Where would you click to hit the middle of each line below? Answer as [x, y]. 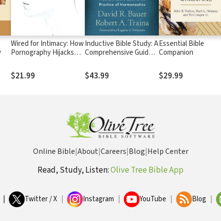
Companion [176, 52]
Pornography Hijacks [42, 52]
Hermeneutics [107, 70]
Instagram [98, 199]
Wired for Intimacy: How [47, 43]
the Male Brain [33, 61]
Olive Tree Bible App [147, 170]
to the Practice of [112, 61]
